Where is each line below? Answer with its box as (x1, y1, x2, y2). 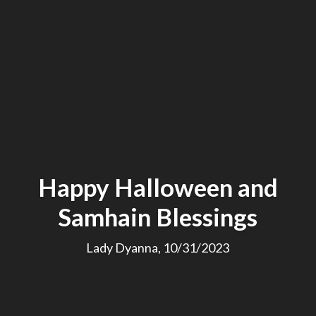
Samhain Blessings (58, 201, 258, 231)
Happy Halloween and (37, 171, 278, 202)
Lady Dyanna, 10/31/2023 (86, 239, 230, 255)
